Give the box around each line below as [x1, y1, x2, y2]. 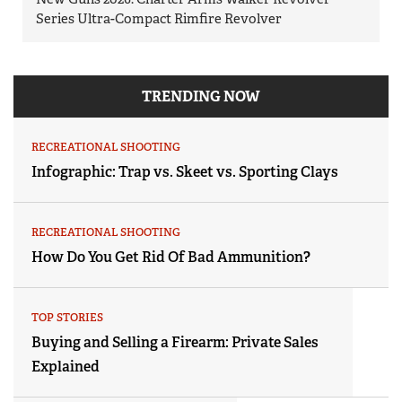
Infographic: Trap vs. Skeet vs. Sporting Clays [31, 162, 338, 182]
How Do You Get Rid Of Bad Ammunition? [31, 248, 310, 267]
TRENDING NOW [142, 87, 260, 107]
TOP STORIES [31, 310, 103, 326]
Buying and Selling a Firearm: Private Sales [31, 333, 319, 353]
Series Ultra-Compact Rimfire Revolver [36, 10, 282, 29]
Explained [31, 357, 100, 377]
